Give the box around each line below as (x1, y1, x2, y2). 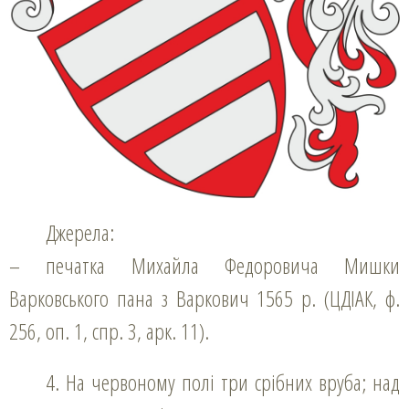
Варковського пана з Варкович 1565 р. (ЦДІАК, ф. (9, 282, 400, 313)
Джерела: (56, 216, 114, 247)
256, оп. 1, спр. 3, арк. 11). (9, 315, 209, 346)
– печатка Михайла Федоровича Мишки (9, 249, 400, 280)
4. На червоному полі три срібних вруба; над (46, 366, 59, 397)
